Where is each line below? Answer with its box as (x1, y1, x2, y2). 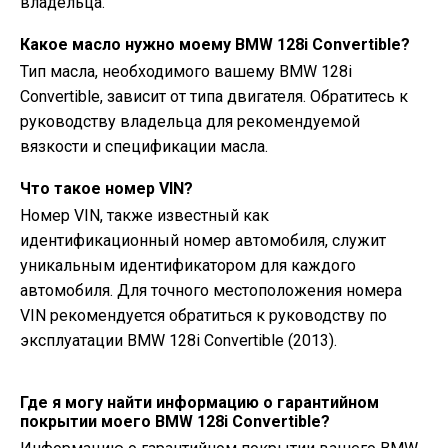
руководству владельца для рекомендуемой (20, 112, 360, 131)
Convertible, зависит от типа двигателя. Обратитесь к (20, 87, 408, 106)
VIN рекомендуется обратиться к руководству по (20, 306, 387, 325)
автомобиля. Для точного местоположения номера (20, 281, 402, 300)
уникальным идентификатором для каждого (20, 256, 356, 275)
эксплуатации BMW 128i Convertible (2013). (20, 331, 337, 350)
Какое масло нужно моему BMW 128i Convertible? (20, 35, 410, 54)
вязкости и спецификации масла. (20, 137, 268, 156)
